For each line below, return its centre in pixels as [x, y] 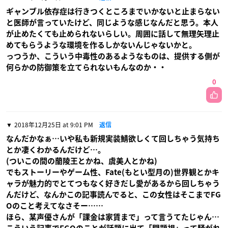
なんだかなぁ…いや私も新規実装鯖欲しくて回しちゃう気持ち [113, 138]
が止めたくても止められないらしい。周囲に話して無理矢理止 [113, 34]
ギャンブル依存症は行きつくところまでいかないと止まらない [113, 11]
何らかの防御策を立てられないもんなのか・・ [86, 67]
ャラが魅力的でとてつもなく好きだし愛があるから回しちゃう [113, 183]
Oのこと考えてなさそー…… [55, 206]
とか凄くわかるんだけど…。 [56, 150]
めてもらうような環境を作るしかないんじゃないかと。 [101, 45]
